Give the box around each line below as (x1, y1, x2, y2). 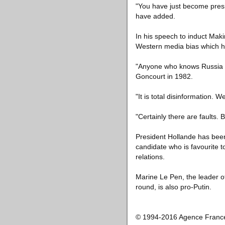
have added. (136, 12, 175, 20)
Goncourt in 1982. (136, 72, 193, 80)
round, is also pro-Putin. (136, 183, 211, 191)
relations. (136, 153, 165, 161)
